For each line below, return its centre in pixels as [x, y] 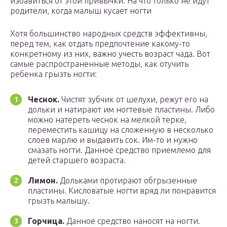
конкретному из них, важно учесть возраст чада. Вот [110, 54]
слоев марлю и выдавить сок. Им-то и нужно [113, 140]
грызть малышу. [59, 201]
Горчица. [46, 221]
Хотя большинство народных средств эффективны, [109, 34]
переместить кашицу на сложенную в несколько [121, 130]
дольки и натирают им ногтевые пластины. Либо [121, 110]
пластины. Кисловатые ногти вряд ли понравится [122, 191]
